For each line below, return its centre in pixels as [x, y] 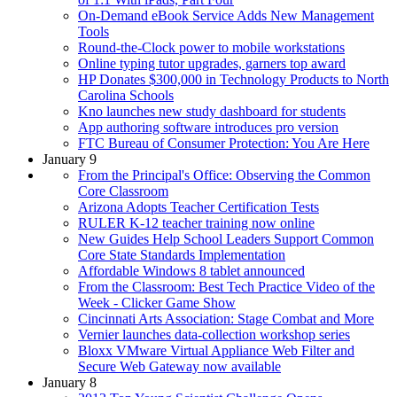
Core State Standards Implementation [182, 254]
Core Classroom [123, 191]
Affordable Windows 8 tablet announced [191, 270]
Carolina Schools [126, 95]
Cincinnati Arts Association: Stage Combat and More [226, 318]
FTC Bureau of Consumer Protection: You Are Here [224, 143]
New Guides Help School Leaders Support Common [226, 238]
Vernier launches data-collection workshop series [214, 334]
